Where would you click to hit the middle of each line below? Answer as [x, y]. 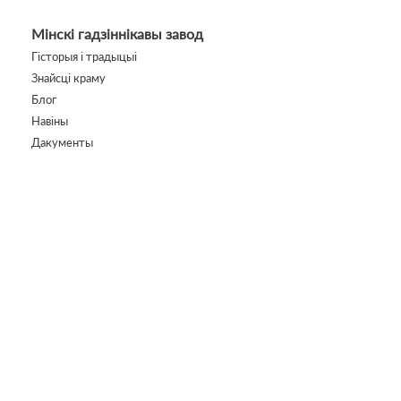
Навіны [49, 121]
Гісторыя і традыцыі [84, 56]
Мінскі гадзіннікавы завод [117, 34]
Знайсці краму [68, 78]
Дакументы [62, 142]
